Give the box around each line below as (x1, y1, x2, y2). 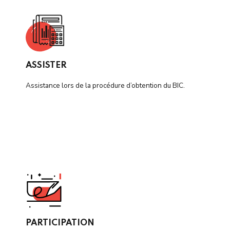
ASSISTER (26, 61, 67, 70)
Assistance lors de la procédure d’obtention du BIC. (26, 80, 185, 90)
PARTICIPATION (26, 219, 94, 228)
